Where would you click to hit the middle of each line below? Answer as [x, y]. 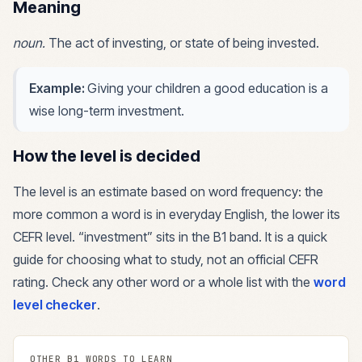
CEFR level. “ [48, 237]
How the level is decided [107, 156]
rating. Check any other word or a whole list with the [162, 282]
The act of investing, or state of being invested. [184, 43]
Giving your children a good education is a [208, 88]
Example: [58, 88]
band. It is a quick [277, 237]
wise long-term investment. [107, 111]
